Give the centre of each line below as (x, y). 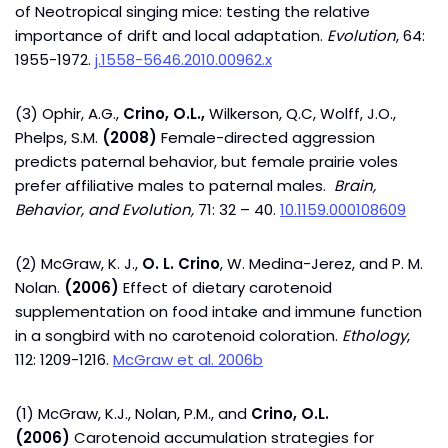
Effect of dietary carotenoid (225, 287)
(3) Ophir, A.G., (69, 113)
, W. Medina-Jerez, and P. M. (321, 263)
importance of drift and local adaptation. (171, 35)
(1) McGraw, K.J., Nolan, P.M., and (133, 413)
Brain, (355, 185)
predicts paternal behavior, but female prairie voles (206, 161)
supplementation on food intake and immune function (218, 311)
